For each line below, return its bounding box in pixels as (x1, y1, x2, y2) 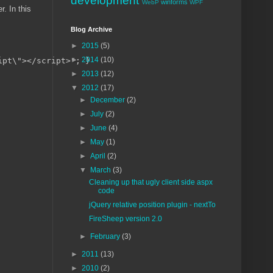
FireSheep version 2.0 (88, 214, 162, 223)
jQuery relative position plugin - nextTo (88, 200, 216, 209)
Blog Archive (71, 26, 112, 33)
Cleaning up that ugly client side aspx (88, 178, 213, 186)
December (90, 96, 127, 104)
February (90, 232, 122, 241)
